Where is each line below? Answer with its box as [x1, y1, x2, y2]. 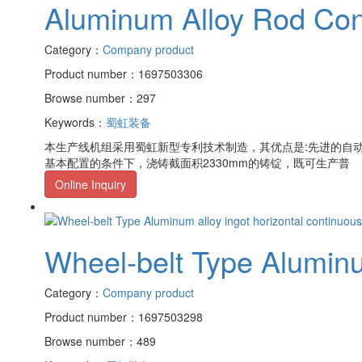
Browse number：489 [44, 333, 156, 350]
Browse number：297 [44, 89, 156, 106]
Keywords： [44, 113, 106, 130]
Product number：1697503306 [44, 65, 203, 82]
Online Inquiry [55, 175, 126, 192]
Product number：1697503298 [44, 309, 203, 326]
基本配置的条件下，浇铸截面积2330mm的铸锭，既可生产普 [44, 154, 350, 170]
